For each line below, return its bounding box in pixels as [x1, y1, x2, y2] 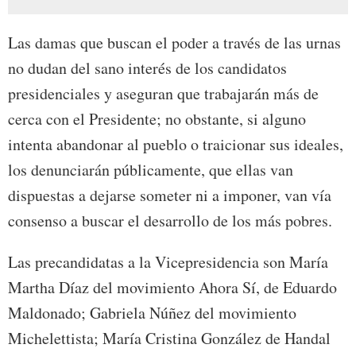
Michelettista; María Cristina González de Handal [8, 327, 331, 350]
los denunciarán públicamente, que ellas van [8, 159, 293, 181]
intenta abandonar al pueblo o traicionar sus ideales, [8, 133, 343, 156]
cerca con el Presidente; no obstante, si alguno [8, 108, 306, 130]
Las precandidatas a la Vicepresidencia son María [8, 251, 328, 273]
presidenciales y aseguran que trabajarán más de [8, 83, 319, 105]
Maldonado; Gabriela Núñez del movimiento [8, 302, 296, 324]
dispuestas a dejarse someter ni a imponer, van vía [8, 184, 331, 207]
